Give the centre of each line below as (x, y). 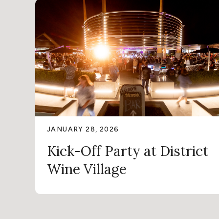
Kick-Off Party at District (128, 151)
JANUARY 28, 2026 (83, 130)
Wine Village (87, 169)
